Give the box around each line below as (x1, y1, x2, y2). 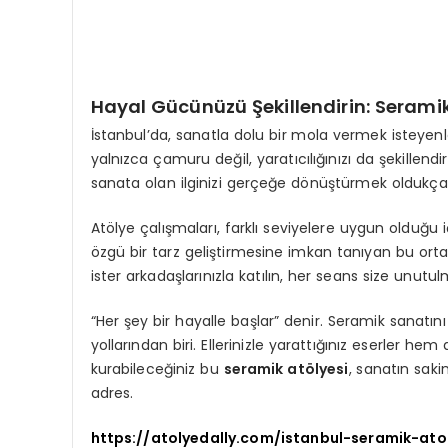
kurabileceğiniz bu (90, 358, 224, 379)
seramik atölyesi (223, 358, 349, 379)
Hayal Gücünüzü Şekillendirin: (90, 94, 375, 120)
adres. (90, 382, 134, 403)
